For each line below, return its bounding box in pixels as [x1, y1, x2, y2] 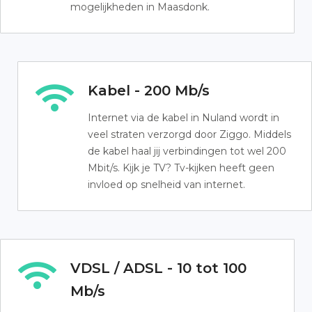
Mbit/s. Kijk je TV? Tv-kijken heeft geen [88, 162, 274, 174]
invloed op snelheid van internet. [88, 178, 245, 191]
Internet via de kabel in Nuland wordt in [88, 111, 279, 124]
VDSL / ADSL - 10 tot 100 [70, 260, 247, 276]
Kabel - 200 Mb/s [88, 82, 210, 99]
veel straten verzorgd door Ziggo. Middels [88, 128, 291, 141]
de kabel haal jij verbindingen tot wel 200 [88, 145, 286, 157]
